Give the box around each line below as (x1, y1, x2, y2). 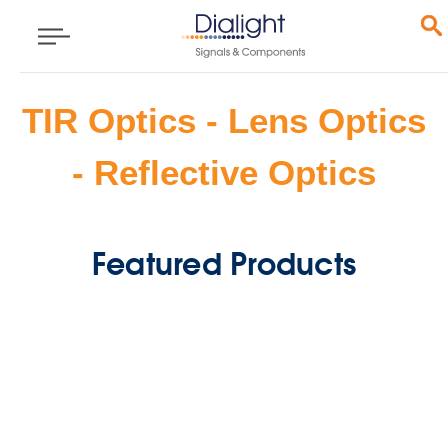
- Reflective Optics (72, 152, 376, 192)
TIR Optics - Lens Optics (22, 100, 426, 140)
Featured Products (91, 242, 357, 283)
